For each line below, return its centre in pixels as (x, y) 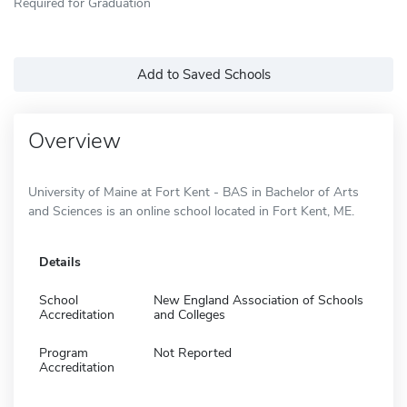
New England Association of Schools (258, 300)
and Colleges (189, 314)
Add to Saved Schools (203, 74)
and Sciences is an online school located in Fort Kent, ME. (191, 211)
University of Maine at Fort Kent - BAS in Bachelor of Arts (194, 192)
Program (64, 352)
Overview (74, 140)
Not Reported (193, 352)
